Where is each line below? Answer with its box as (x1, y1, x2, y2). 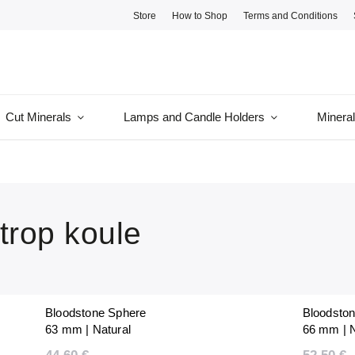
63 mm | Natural (45, 323, 131, 336)
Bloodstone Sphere (45, 306, 147, 319)
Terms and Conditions (243, 10, 338, 21)
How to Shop (172, 10, 228, 21)
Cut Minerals (6, 110, 71, 124)
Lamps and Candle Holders (124, 110, 265, 124)
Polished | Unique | (45, 339, 145, 353)
